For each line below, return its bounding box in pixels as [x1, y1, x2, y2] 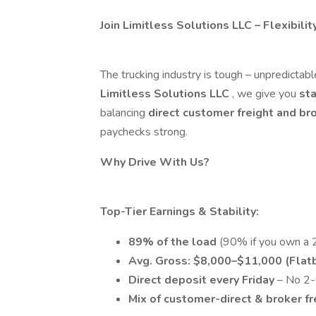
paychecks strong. [100, 124, 188, 140]
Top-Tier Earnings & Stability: [100, 204, 259, 219]
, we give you [232, 86, 299, 102]
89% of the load [128, 234, 219, 250]
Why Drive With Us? [100, 154, 209, 170]
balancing [100, 105, 148, 121]
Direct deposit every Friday [128, 272, 277, 288]
